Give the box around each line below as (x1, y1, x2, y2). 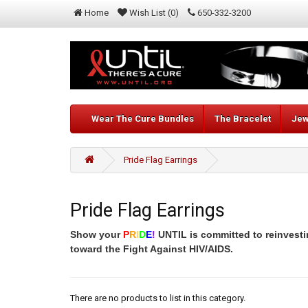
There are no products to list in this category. (70, 293, 245, 304)
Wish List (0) (129, 8, 179, 18)
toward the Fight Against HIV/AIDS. (70, 243, 233, 255)
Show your (70, 229, 123, 241)
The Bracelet (214, 113, 271, 124)
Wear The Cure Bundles (91, 113, 194, 124)
